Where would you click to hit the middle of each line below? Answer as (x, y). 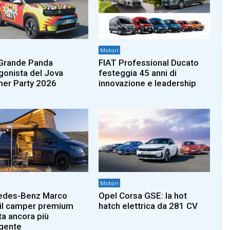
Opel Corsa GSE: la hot (143, 196)
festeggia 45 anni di (138, 73)
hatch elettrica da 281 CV (148, 206)
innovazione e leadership (148, 83)
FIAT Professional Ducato (149, 62)
